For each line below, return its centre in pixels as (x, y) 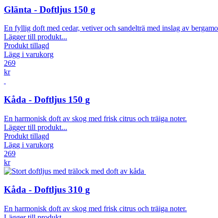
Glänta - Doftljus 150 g (50, 9)
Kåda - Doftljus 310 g (47, 190)
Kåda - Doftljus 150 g (47, 99)
